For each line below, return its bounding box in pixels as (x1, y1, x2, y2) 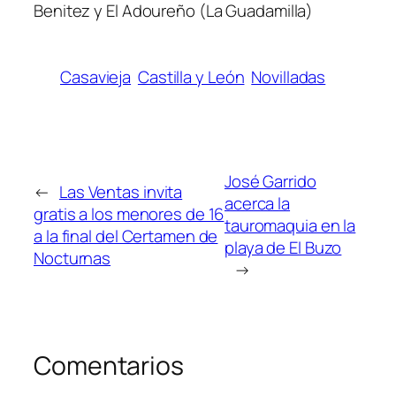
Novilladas (251, 65, 326, 88)
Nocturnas (34, 247, 111, 270)
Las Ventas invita (58, 180, 183, 204)
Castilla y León (137, 65, 245, 88)
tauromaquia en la (224, 213, 356, 237)
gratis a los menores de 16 (34, 202, 225, 226)
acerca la (224, 191, 291, 215)
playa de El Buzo (224, 235, 342, 259)
